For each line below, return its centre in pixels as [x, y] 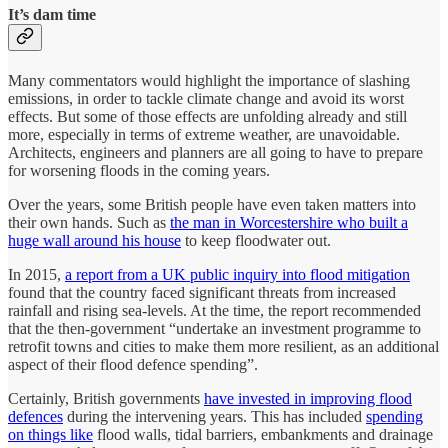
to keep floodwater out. [256, 241]
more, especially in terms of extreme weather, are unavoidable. [204, 135]
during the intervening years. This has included [214, 417]
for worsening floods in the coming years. [139, 171]
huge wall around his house [94, 241]
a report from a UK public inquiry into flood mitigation [237, 275]
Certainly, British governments [106, 399]
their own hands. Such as [89, 223]
